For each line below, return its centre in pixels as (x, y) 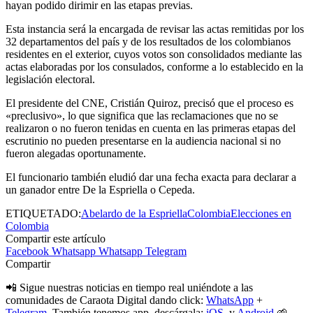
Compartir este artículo (56, 239)
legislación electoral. (50, 80)
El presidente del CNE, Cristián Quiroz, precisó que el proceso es (150, 103)
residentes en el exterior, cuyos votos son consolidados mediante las (154, 54)
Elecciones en (261, 214)
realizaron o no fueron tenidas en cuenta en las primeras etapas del (151, 129)
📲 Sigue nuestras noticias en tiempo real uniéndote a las (129, 288)
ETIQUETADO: (43, 214)
